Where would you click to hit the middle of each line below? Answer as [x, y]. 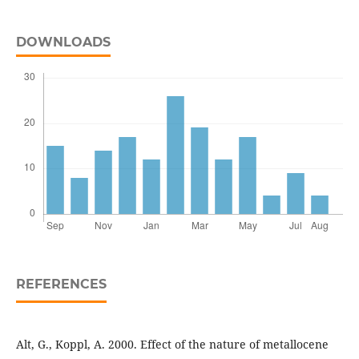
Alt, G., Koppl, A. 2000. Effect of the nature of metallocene [172, 345]
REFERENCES [61, 284]
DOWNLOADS [63, 42]
